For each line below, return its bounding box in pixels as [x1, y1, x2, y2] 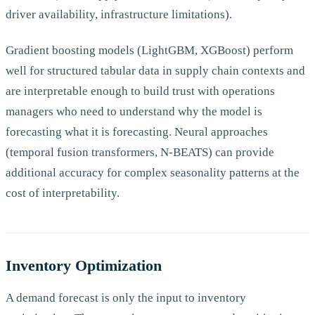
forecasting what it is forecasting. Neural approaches [6, 125, 268, 139]
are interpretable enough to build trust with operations [6, 84, 275, 98]
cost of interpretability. [6, 186, 120, 200]
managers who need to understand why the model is [6, 105, 262, 119]
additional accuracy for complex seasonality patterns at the [6, 166, 300, 180]
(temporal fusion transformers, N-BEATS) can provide [6, 146, 274, 160]
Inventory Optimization [6, 256, 162, 274]
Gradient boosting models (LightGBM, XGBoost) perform [6, 44, 293, 58]
